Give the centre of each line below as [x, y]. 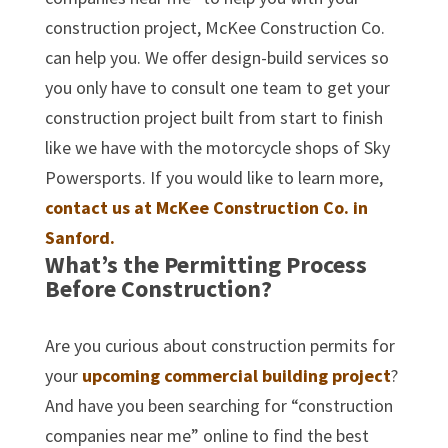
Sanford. [79, 237]
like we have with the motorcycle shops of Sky [217, 147]
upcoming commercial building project [236, 375]
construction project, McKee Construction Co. [214, 27]
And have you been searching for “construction [218, 405]
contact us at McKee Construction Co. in [206, 207]
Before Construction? [158, 288]
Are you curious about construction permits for [219, 345]
